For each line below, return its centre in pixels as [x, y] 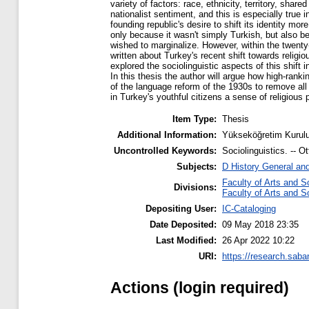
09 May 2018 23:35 [260, 225]
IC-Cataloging [249, 209]
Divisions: [195, 188]
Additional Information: [167, 135]
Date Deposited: [183, 225]
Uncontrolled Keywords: [165, 151]
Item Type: [195, 119]
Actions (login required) [200, 287]
